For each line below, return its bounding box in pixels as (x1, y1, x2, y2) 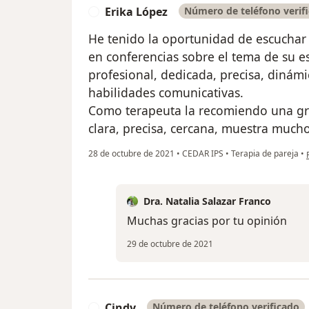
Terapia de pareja (229, 148, 299, 160)
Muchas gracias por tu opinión (127, 213, 287, 229)
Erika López (105, 4, 168, 20)
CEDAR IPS (180, 148, 226, 160)
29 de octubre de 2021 (127, 238, 213, 250)
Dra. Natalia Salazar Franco (143, 195, 271, 208)
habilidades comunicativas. (88, 84, 243, 101)
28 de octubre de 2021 (88, 148, 175, 160)
